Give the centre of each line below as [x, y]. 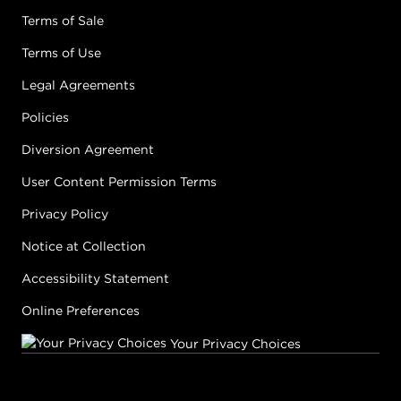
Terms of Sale [63, 21]
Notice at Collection [84, 247]
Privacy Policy [65, 214]
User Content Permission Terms [119, 182]
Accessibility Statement [95, 279]
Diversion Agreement [88, 150]
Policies [45, 118]
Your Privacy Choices [234, 344]
